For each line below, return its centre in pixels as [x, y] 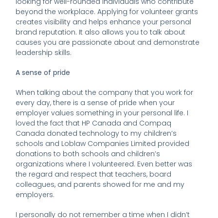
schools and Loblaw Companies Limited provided [103, 144]
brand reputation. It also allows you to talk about [101, 32]
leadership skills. [44, 53]
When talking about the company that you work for [105, 93]
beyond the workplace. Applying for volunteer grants [107, 12]
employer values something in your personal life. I [102, 113]
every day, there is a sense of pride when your [95, 103]
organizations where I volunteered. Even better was [104, 164]
